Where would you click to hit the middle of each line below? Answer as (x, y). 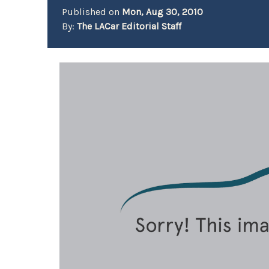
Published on (92, 12)
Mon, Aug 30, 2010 (163, 12)
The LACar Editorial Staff (129, 26)
